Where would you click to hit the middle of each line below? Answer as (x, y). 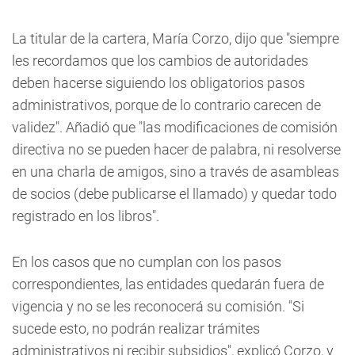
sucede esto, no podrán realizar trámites (136, 328)
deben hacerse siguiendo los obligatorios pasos (158, 83)
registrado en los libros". (86, 216)
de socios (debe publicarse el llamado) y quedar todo (174, 194)
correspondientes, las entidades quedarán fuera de (168, 284)
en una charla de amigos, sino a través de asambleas (176, 172)
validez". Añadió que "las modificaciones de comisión (175, 127)
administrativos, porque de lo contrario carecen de (166, 105)
